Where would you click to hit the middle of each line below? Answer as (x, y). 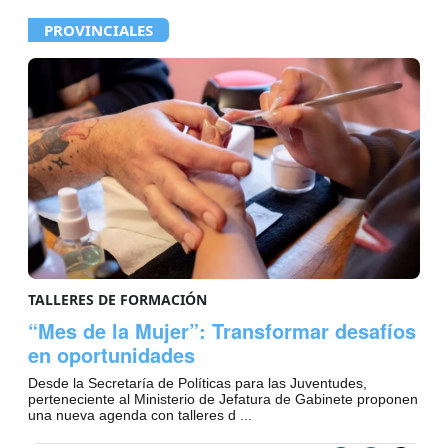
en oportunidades (111, 354)
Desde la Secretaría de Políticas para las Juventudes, (197, 382)
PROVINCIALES (98, 30)
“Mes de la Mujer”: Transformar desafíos (222, 330)
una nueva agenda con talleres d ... (140, 414)
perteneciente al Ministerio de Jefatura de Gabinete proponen (223, 398)
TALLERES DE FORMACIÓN (117, 299)
